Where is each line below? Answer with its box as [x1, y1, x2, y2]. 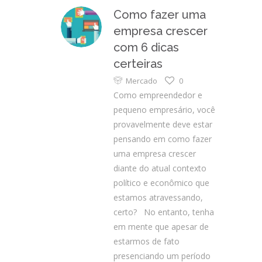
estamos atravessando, [113, 192, 203, 203]
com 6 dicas [113, 40, 179, 54]
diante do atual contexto [113, 163, 206, 174]
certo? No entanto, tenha [113, 206, 214, 218]
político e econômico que [113, 177, 209, 188]
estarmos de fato [113, 236, 180, 247]
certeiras [113, 57, 163, 71]
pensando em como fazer [113, 133, 212, 144]
